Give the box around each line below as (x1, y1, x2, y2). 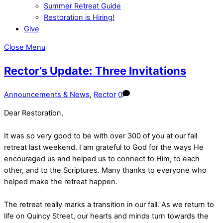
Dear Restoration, (4, 109, 63, 118)
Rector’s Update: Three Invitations (4, 64, 186, 78)
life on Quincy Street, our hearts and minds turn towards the (4, 212, 209, 221)
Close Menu (4, 43, 45, 52)
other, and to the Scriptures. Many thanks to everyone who (4, 166, 207, 175)
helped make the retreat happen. (4, 177, 117, 187)
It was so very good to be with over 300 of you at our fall (4, 131, 197, 141)
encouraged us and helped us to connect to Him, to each (4, 154, 200, 164)
